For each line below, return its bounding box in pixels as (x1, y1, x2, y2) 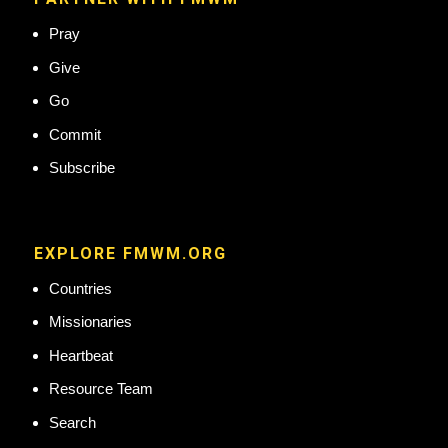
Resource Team (48, 380, 153, 398)
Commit (48, 125, 101, 143)
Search (48, 413, 96, 431)
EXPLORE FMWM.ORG (33, 243, 227, 263)
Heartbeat (48, 346, 113, 364)
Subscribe (48, 159, 115, 177)
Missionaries (48, 313, 132, 331)
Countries (48, 279, 112, 297)
